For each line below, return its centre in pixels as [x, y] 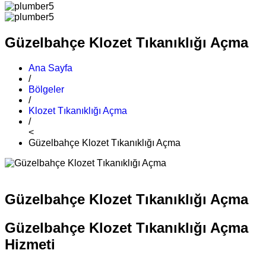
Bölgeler [46, 89]
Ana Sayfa [50, 68]
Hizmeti [30, 244]
